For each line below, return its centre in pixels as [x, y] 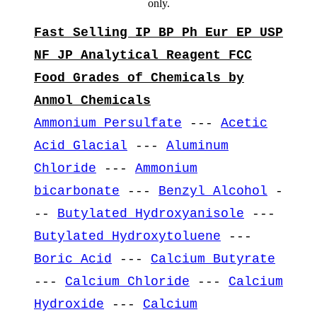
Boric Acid [73, 259]
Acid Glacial [81, 145]
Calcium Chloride [127, 281]
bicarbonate [77, 191]
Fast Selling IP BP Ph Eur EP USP [158, 32]
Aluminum [197, 145]
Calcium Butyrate [213, 259]
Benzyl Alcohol [213, 191]
